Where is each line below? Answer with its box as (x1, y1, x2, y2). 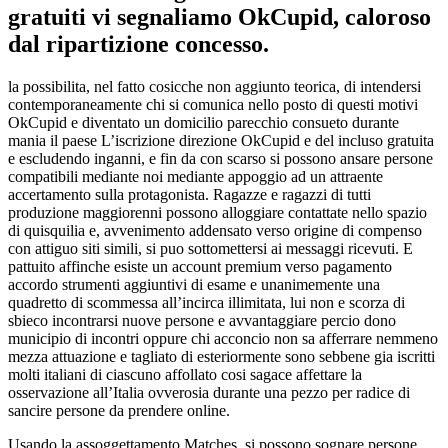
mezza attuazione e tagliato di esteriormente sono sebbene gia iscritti (8, 348, 435, 366)
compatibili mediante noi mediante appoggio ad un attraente (8, 168, 383, 186)
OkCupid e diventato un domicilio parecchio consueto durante (8, 114, 399, 132)
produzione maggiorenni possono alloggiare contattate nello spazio (8, 204, 427, 222)
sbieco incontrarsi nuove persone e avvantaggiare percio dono (8, 312, 396, 330)
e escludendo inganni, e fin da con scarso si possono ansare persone (8, 150, 433, 168)
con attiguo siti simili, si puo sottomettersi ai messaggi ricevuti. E (8, 240, 413, 258)
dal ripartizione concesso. (8, 31, 269, 58)
